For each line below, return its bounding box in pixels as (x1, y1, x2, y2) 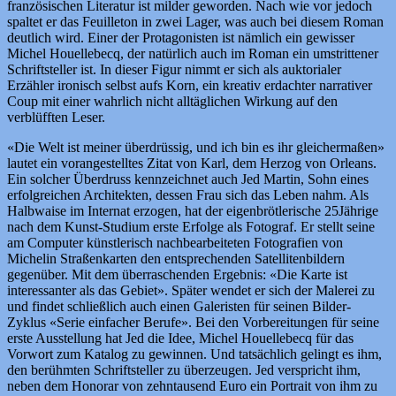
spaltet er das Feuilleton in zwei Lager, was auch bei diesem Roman (7, 14, 384, 30)
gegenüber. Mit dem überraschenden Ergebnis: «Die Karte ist (7, 267, 347, 283)
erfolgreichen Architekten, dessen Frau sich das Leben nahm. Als (7, 187, 369, 203)
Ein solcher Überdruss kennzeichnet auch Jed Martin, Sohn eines (7, 171, 369, 187)
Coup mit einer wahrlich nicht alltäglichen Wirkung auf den (7, 94, 338, 110)
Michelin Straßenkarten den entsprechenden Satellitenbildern (7, 251, 345, 267)
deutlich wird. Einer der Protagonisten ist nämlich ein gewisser (7, 30, 354, 46)
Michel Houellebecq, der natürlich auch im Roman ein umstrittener (7, 46, 378, 62)
